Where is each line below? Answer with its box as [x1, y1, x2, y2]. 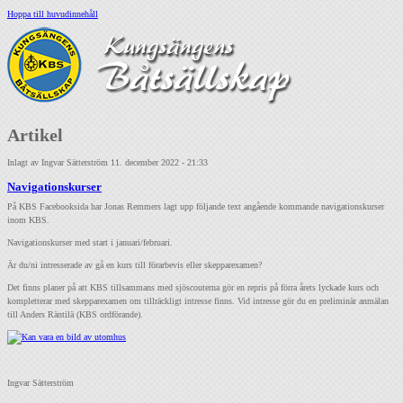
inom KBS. [7, 214, 49, 225]
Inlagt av [7, 157, 41, 167]
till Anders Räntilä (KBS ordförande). [7, 309, 143, 319]
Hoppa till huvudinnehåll [7, 9, 98, 19]
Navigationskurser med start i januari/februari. [7, 237, 173, 247]
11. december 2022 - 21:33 [111, 157, 208, 167]
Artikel [7, 125, 63, 145]
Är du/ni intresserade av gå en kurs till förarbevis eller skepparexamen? [7, 259, 262, 270]
